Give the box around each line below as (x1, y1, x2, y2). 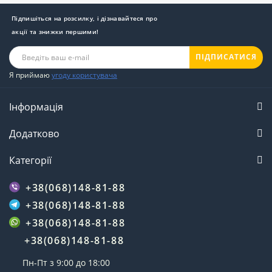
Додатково (9, 126, 59, 140)
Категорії (9, 153, 52, 167)
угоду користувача (52, 69, 117, 80)
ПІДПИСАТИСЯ (195, 52, 257, 63)
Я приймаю (9, 69, 52, 80)
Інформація (9, 100, 63, 114)
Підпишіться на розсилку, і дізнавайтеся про (12, 13, 157, 22)
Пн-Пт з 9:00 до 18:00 (22, 256, 110, 268)
